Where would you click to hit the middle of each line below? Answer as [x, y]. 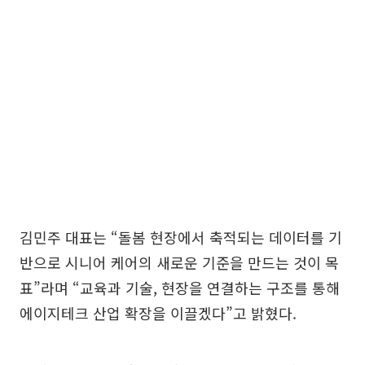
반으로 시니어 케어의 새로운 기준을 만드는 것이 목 [179, 262]
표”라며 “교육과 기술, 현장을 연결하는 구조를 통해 [180, 288]
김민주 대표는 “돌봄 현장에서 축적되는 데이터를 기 [181, 237]
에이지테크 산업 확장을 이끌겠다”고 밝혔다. [158, 313]
